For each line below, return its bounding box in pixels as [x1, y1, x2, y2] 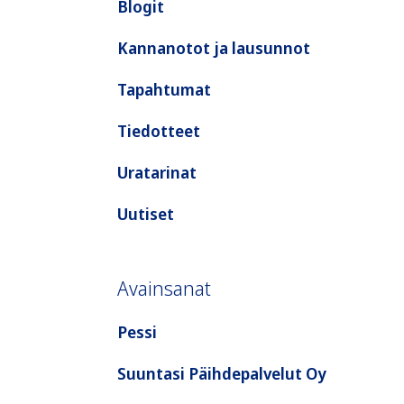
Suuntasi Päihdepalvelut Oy [117, 363, 326, 384]
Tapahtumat [117, 78, 211, 100]
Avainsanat [117, 274, 211, 301]
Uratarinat [117, 161, 197, 183]
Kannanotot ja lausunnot [117, 37, 310, 59]
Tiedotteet [117, 120, 200, 142]
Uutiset [117, 203, 174, 225]
